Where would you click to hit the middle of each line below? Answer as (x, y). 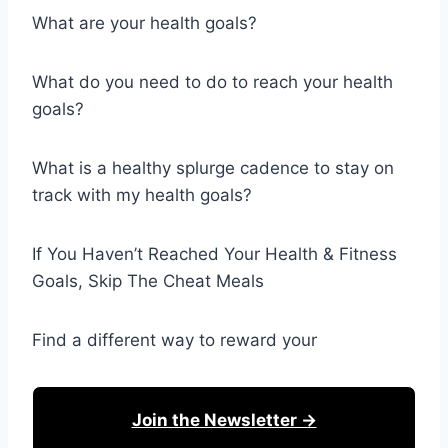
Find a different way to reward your (174, 340)
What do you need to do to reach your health (212, 82)
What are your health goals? (144, 23)
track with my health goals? (142, 195)
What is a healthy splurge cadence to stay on (213, 168)
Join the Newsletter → (224, 420)
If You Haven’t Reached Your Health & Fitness (214, 254)
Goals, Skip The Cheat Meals (148, 281)
